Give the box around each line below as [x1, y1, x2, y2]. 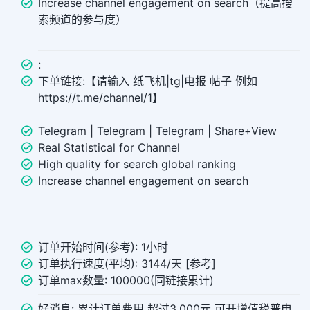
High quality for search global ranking [38, 157, 236, 172]
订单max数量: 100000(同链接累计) [38, 273, 214, 288]
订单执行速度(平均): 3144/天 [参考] [38, 257, 216, 271]
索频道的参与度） [38, 12, 127, 27]
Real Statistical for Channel [38, 140, 180, 155]
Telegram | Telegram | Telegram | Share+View [38, 124, 277, 138]
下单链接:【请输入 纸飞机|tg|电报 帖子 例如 [38, 74, 257, 89]
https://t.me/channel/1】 [38, 91, 163, 105]
